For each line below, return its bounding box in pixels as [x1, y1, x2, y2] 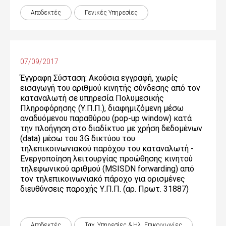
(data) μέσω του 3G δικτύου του [20, 134, 135, 143]
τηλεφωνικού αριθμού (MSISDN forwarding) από [20, 164, 194, 174]
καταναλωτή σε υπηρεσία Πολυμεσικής [20, 93, 164, 103]
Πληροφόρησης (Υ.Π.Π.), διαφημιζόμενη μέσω [20, 103, 184, 113]
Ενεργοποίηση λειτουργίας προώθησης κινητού [20, 154, 193, 163]
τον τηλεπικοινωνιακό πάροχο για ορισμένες [20, 174, 185, 184]
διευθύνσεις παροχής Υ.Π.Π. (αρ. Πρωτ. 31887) [20, 184, 189, 194]
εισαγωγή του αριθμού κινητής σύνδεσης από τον [20, 83, 200, 93]
